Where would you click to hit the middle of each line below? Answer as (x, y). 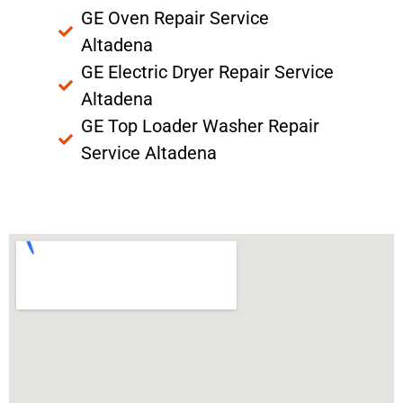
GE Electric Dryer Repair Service (207, 72)
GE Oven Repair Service (175, 18)
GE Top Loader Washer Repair (200, 125)
